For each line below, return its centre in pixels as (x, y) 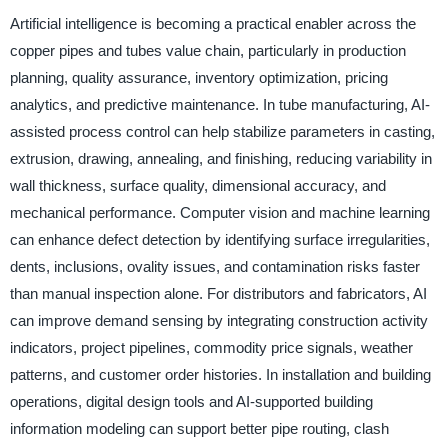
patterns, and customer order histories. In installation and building (220, 374)
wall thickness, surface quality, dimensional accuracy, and (197, 185)
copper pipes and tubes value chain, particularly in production (207, 50)
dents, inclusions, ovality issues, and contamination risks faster (214, 266)
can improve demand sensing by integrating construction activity (218, 320)
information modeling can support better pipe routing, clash (199, 428)
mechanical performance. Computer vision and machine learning (219, 212)
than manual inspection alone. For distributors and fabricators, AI (218, 293)
